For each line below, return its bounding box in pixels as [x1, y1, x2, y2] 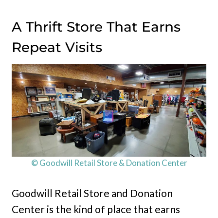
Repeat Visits [12, 39, 102, 56]
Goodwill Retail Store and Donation [12, 186, 173, 199]
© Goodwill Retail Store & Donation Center [31, 157, 187, 168]
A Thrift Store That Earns [12, 18, 181, 36]
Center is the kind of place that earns [12, 202, 180, 215]
